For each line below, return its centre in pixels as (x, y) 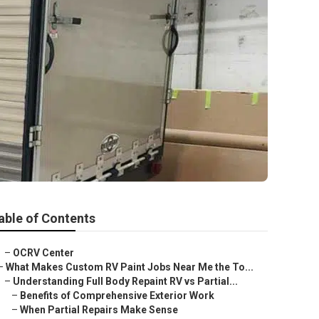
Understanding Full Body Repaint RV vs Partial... (125, 281)
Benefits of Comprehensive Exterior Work (117, 296)
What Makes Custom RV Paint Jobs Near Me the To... (130, 267)
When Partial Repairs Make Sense (99, 310)
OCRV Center (43, 253)
